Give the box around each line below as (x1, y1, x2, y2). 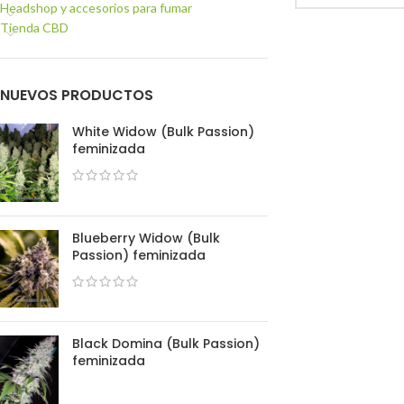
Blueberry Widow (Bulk (72, 228, 220, 247)
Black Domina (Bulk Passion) (72, 335, 260, 353)
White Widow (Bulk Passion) (72, 123, 254, 141)
